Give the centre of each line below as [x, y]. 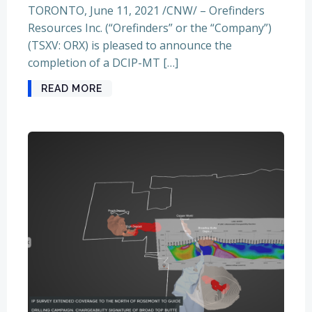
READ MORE [72, 88]
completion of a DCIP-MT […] [103, 62]
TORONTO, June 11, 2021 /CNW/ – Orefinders [146, 10]
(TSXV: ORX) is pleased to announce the [130, 45]
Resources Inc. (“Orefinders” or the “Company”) [150, 28]
